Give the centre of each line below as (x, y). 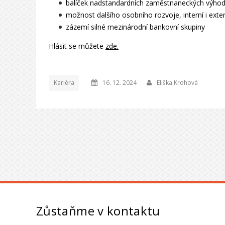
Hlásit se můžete (77, 46)
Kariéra (64, 82)
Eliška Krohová (178, 82)
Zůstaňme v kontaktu (98, 211)
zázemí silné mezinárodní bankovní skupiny (136, 27)
